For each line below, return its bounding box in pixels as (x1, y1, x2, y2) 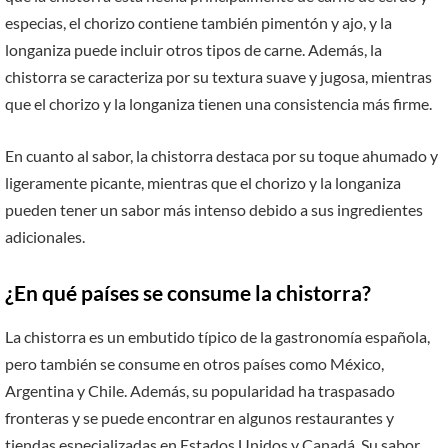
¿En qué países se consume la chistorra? (5, 280, 371, 305)
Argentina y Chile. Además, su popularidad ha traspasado (5, 381, 395, 401)
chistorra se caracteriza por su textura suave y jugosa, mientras (5, 67, 432, 87)
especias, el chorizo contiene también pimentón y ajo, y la (5, 13, 392, 33)
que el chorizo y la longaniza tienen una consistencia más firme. (5, 94, 432, 114)
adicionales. (5, 227, 85, 247)
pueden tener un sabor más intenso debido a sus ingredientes (5, 200, 423, 220)
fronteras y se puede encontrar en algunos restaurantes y (5, 408, 394, 428)
